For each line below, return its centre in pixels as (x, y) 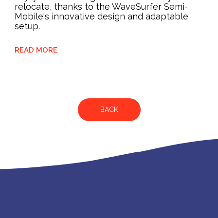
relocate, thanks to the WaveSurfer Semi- (101, 6)
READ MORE (38, 50)
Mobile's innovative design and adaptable (101, 16)
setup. (27, 26)
